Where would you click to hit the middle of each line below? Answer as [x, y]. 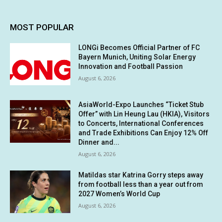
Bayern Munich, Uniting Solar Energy [137, 57]
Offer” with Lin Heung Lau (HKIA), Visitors [144, 114]
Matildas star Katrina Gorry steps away [141, 175]
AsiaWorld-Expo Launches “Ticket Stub [141, 105]
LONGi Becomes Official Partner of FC [139, 47]
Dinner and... [99, 142]
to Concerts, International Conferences [141, 124]
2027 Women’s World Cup [119, 194]
